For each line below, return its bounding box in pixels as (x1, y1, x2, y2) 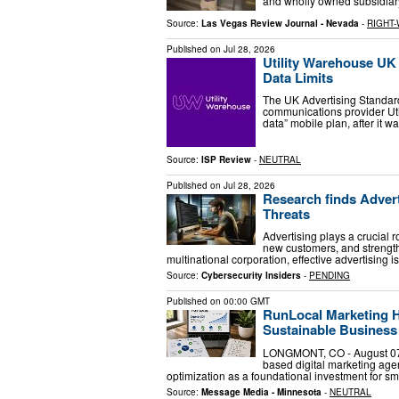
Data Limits (263, 67, 333, 87)
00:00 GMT (224, 295, 270, 308)
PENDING (309, 269, 350, 282)
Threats (263, 203, 310, 224)
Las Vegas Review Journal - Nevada (201, 16, 359, 29)
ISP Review (201, 152, 251, 166)
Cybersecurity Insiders (201, 269, 301, 282)
